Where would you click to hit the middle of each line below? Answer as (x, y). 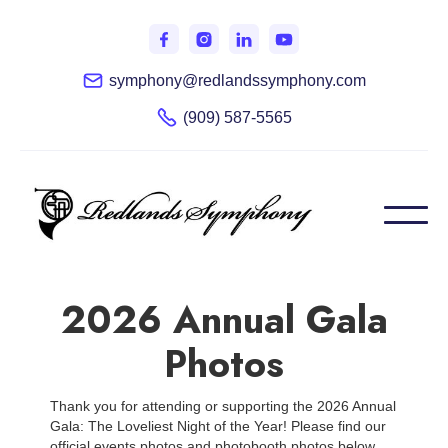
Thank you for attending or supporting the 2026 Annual (223, 406)
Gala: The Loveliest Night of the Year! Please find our (218, 426)
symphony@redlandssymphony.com (237, 80)
